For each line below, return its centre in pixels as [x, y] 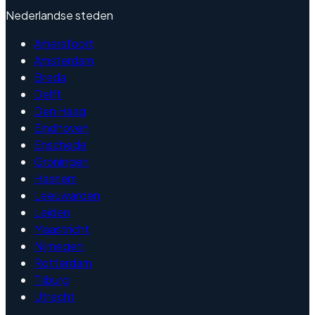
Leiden [52, 212]
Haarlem [55, 179]
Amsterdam [64, 60]
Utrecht [54, 297]
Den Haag [60, 111]
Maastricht [62, 229]
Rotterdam [63, 263]
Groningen [61, 162]
